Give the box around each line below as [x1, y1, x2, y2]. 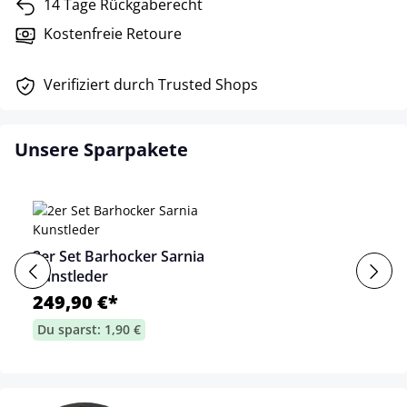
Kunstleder [33, 266, 108, 286]
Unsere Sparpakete [15, 137, 188, 162]
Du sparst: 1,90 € [37, 321, 141, 338]
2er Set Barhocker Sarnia [33, 246, 204, 266]
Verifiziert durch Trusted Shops [44, 74, 258, 94]
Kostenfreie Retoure [44, 24, 182, 44]
